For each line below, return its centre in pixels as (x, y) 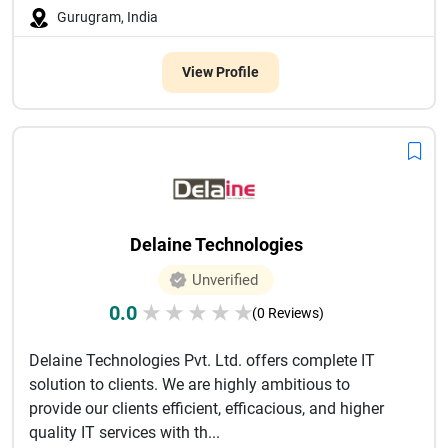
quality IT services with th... (124, 432)
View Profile (220, 72)
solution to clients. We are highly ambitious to (189, 384)
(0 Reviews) (287, 313)
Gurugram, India (107, 17)
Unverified (225, 280)
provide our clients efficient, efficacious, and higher (206, 408)
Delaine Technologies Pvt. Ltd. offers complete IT (202, 360)
